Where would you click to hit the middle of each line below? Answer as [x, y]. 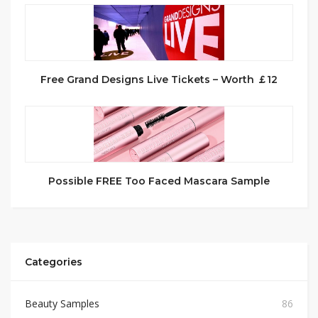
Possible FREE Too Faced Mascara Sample [159, 181]
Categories [54, 262]
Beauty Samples [62, 304]
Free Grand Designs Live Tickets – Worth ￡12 [159, 80]
